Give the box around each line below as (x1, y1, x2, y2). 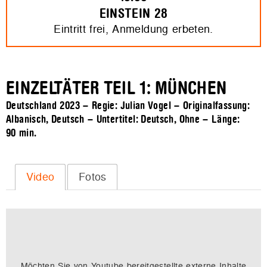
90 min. (6, 128, 37, 139)
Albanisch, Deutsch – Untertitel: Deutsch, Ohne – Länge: (6, 114, 240, 126)
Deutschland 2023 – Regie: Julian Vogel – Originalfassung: (6, 100, 250, 112)
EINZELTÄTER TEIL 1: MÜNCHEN (6, 79, 227, 98)
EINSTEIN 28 (99, 6, 168, 21)
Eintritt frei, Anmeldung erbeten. (54, 21, 213, 36)
